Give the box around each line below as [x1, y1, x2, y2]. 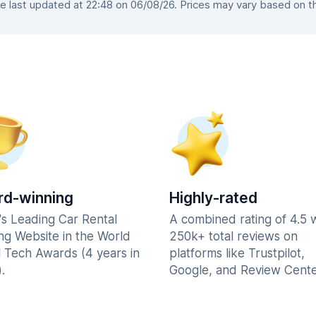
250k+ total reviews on [169, 229, 298, 243]
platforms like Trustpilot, [169, 246, 305, 260]
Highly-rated [169, 189, 257, 207]
